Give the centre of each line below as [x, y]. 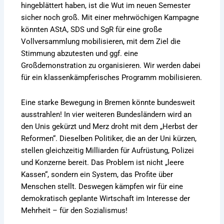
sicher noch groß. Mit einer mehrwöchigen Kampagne [110, 18]
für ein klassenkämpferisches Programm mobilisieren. [112, 78]
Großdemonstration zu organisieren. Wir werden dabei [111, 66]
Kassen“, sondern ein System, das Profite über [97, 174]
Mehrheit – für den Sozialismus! [74, 210]
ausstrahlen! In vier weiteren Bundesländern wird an [106, 114]
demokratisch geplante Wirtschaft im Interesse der [106, 198]
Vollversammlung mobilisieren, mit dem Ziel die [101, 42]
